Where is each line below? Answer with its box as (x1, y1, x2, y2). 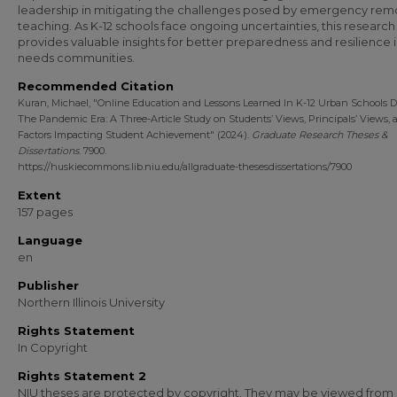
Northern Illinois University (18, 295, 165, 309)
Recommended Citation (18, 79, 174, 93)
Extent (18, 188, 61, 202)
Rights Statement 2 (18, 369, 146, 383)
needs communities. (18, 51, 135, 65)
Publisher (18, 278, 79, 292)
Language (18, 233, 82, 247)
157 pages (18, 205, 73, 219)
